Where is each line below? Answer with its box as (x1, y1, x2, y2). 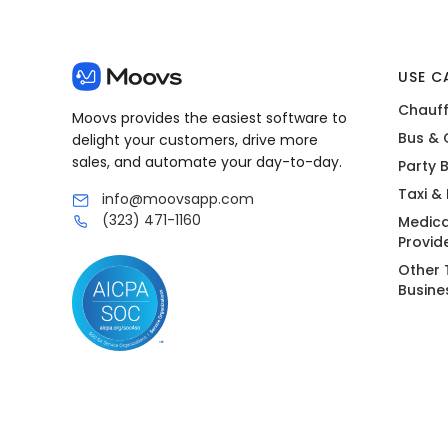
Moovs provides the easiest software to (72, 108, 347, 129)
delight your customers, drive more (72, 130, 318, 151)
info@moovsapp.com (102, 189, 254, 210)
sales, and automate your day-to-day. (72, 152, 342, 173)
